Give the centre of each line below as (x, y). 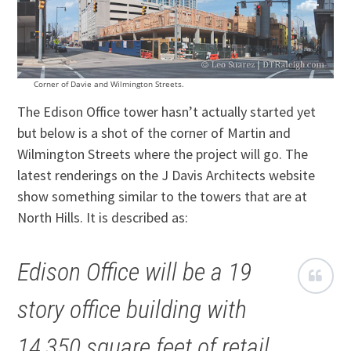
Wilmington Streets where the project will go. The (163, 154)
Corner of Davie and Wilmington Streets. (109, 83)
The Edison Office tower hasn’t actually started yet (167, 111)
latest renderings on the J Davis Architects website (166, 175)
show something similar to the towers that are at (163, 196)
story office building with (132, 309)
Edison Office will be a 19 (135, 271)
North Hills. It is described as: (103, 217)
